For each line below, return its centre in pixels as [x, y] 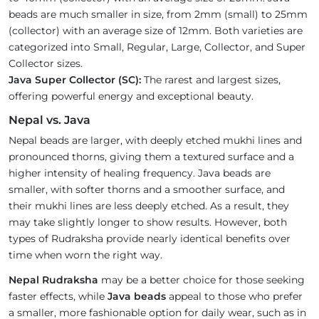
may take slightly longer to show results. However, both [148, 223]
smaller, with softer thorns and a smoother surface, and [147, 190]
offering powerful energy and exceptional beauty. [131, 96]
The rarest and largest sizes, [211, 80]
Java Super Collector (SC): [75, 80]
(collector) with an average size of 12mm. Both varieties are [156, 31]
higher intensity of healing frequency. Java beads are [140, 173]
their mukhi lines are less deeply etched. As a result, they [149, 206]
